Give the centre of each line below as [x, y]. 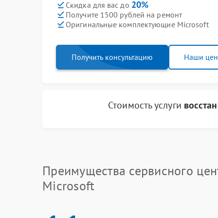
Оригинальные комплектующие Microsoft [137, 24]
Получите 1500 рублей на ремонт [124, 14]
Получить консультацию [112, 57]
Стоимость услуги [146, 105]
